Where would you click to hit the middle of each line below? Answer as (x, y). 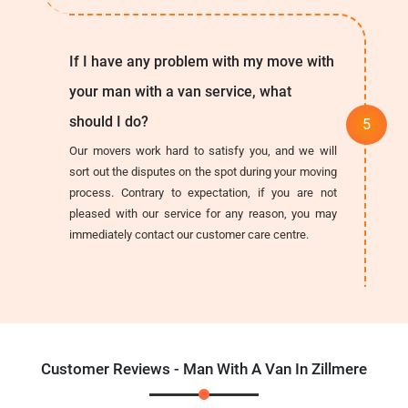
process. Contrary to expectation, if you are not (203, 192)
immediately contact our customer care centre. (189, 234)
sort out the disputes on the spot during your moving (203, 171)
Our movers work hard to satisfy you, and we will (203, 150)
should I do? (109, 121)
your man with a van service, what (181, 91)
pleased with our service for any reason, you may (203, 213)
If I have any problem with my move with (202, 61)
